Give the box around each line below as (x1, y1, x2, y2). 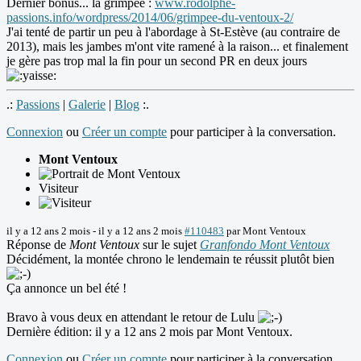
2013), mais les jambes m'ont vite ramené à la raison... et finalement (6, 39, 348, 54)
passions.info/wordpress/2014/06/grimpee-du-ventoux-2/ (6, 10, 293, 25)
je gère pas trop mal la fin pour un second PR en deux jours (6, 54, 307, 68)
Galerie (68, 98, 106, 112)
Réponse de (6, 238, 69, 252)
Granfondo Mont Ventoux (200, 238, 330, 252)
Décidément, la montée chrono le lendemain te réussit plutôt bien (6, 252, 334, 267)
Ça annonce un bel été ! (6, 281, 127, 296)
